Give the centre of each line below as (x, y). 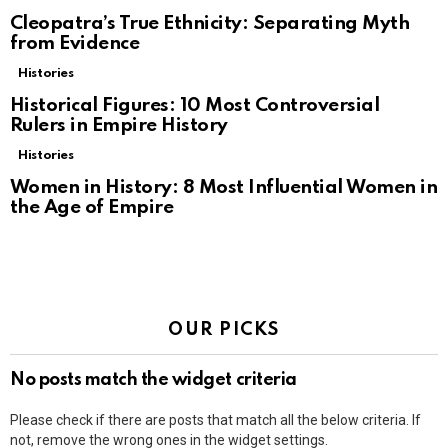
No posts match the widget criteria (153, 379)
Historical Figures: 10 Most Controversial (195, 105)
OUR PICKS (224, 329)
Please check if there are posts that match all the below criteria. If (215, 419)
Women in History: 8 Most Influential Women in (224, 187)
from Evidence (75, 43)
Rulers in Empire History (119, 125)
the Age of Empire (92, 207)
